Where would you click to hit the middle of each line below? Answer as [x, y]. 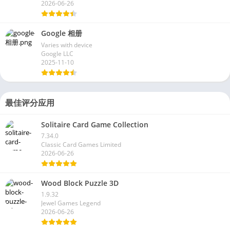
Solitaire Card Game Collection [95, 125]
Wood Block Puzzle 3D [80, 183]
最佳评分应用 [30, 103]
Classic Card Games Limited [81, 145]
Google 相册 [62, 33]
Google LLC [57, 54]
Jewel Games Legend [71, 203]
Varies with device [67, 45]
